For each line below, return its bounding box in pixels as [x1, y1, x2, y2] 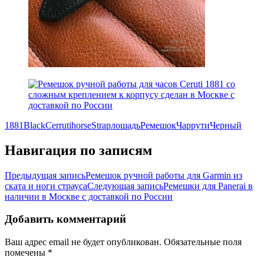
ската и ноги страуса [5, 180, 87, 191]
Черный [210, 120, 242, 130]
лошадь [111, 120, 140, 130]
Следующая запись [87, 180, 163, 191]
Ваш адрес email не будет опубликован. [5, 236, 161, 247]
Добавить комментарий [5, 213, 126, 226]
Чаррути [176, 120, 210, 130]
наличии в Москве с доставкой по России [5, 191, 173, 202]
